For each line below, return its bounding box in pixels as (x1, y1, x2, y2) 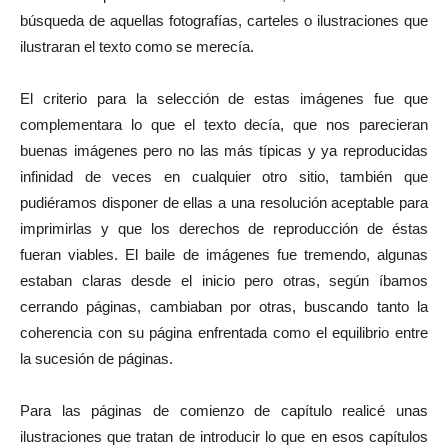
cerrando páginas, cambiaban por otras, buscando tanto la (20, 298, 428, 315)
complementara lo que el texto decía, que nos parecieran (20, 116, 428, 133)
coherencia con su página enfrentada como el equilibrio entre (20, 324, 428, 341)
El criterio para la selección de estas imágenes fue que (20, 90, 428, 107)
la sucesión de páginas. (20, 350, 173, 367)
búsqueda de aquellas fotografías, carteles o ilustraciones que (20, 12, 428, 29)
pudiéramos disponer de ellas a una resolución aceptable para (20, 194, 428, 211)
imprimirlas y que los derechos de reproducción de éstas (20, 220, 428, 237)
